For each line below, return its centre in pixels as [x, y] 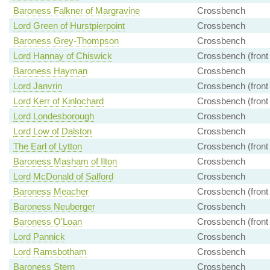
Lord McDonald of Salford [63, 177]
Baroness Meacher [51, 192]
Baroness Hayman [50, 71]
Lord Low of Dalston [52, 131]
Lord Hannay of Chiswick [62, 56]
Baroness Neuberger [54, 207]
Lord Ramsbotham [50, 252]
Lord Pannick [39, 237]
